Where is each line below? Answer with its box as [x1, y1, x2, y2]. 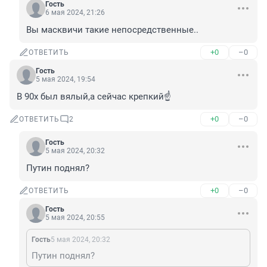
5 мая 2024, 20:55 [45, 213, 105, 222]
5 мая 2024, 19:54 [36, 75, 95, 84]
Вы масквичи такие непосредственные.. [26, 24, 198, 36]
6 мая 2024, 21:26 [45, 8, 105, 17]
